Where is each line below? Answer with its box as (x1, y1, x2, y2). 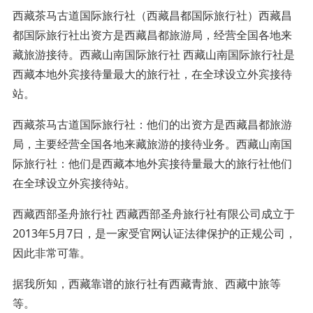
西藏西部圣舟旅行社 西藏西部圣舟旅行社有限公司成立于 (12, 205, 295, 221)
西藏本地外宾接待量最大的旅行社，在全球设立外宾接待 (12, 66, 292, 82)
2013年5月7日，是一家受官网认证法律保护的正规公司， (12, 225, 296, 241)
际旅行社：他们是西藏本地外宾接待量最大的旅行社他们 (12, 155, 292, 171)
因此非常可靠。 (12, 245, 91, 261)
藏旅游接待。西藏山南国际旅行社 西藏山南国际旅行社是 (12, 46, 295, 62)
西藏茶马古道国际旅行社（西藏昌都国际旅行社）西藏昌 (12, 7, 292, 23)
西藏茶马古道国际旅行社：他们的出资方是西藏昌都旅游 (12, 116, 292, 132)
